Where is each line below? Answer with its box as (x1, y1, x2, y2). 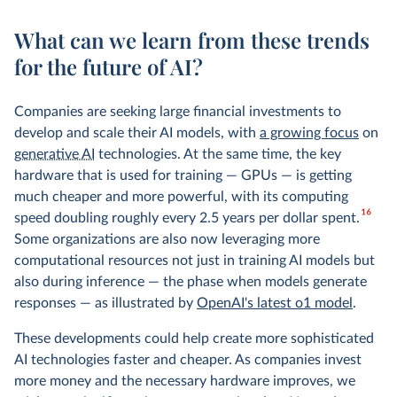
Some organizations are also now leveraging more (14, 232, 320, 246)
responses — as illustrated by (14, 296, 197, 310)
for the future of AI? (14, 52, 203, 81)
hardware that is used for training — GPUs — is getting (14, 168, 352, 183)
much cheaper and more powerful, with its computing (14, 190, 348, 204)
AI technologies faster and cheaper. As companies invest (14, 353, 362, 367)
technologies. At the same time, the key (95, 147, 341, 161)
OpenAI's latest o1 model (197, 296, 353, 310)
